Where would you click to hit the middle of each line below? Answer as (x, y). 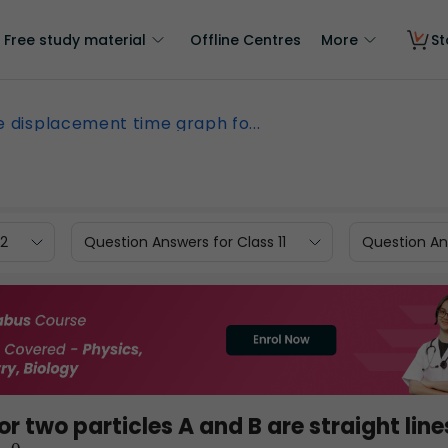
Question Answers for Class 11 (185, 241)
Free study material (75, 40)
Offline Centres (245, 40)
